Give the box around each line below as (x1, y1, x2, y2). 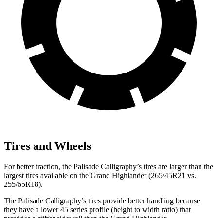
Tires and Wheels (4, 139, 91, 152)
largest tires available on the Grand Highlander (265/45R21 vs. (4, 171, 196, 180)
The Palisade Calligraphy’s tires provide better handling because (4, 196, 200, 205)
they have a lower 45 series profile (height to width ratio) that (4, 205, 191, 214)
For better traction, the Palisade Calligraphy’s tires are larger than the (4, 162, 213, 171)
